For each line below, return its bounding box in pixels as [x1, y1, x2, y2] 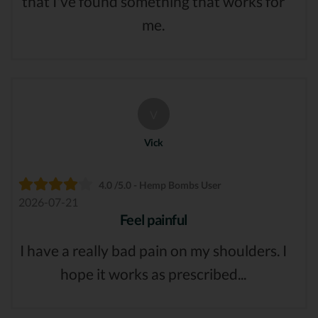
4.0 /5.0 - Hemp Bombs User [99, 179, 221, 192]
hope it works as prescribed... [60, 265, 246, 283]
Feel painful [119, 211, 187, 229]
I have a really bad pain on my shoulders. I [20, 241, 287, 260]
